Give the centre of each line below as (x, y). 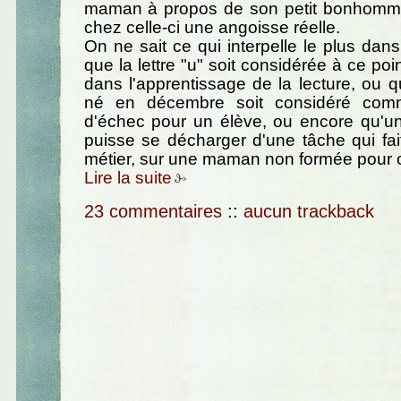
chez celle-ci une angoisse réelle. (212, 28)
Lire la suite (128, 178)
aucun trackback (308, 211)
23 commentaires (153, 211)
